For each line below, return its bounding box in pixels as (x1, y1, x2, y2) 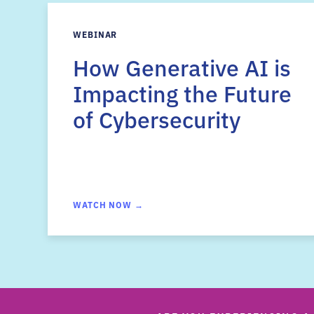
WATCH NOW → (73, 198, 144, 210)
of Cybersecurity (73, 103, 240, 134)
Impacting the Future (73, 77, 292, 108)
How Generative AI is (73, 51, 291, 82)
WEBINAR (73, 28, 118, 40)
